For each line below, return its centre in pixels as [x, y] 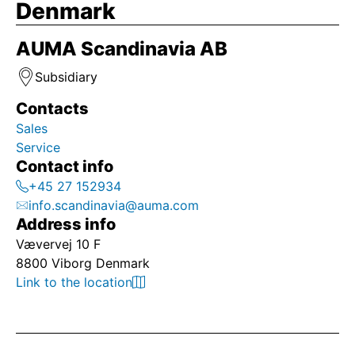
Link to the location [74, 282]
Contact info [65, 166]
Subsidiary [66, 77]
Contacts [52, 109]
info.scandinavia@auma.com [114, 205]
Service [40, 147]
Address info [66, 224]
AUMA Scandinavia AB [122, 49]
